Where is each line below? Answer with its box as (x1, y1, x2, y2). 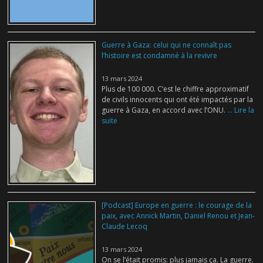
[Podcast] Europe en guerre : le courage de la (102, 200, 252, 211)
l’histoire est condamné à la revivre (102, 50, 218, 61)
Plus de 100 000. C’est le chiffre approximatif (102, 84, 249, 95)
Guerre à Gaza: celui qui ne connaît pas (102, 40, 232, 50)
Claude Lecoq (102, 221, 148, 232)
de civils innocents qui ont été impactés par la (102, 95, 254, 105)
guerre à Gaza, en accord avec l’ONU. (102, 105, 226, 116)
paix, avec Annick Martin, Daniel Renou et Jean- (102, 211, 255, 221)
